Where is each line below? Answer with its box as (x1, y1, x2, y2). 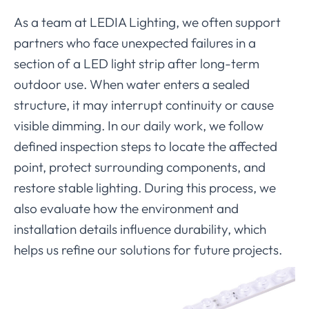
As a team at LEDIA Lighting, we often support (14, 14, 281, 31)
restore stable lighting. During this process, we (14, 179, 276, 197)
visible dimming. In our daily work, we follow (14, 117, 263, 134)
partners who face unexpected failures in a (14, 34, 256, 52)
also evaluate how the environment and (14, 200, 239, 217)
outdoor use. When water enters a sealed (14, 76, 250, 93)
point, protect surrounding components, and (14, 159, 266, 176)
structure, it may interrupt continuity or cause (14, 97, 274, 114)
